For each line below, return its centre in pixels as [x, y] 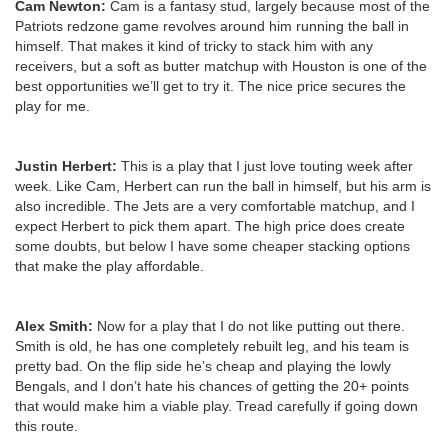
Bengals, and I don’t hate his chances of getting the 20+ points [212, 385]
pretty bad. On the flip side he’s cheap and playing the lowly [203, 365]
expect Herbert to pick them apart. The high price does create [210, 225]
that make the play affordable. [109, 265]
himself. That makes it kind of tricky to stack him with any [194, 45]
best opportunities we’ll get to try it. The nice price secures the [210, 85]
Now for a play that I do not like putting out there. [251, 325]
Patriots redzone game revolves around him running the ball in [212, 25]
